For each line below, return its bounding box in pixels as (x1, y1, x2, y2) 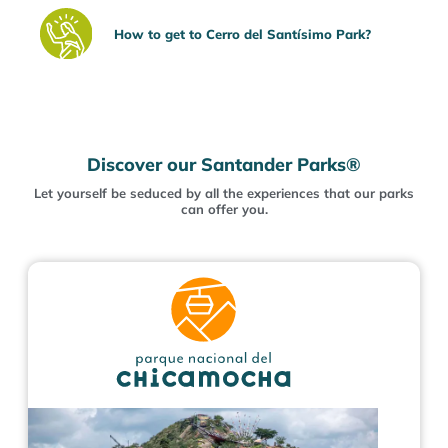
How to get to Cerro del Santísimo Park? (113, 25, 371, 42)
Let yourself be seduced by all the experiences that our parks (34, 185, 414, 202)
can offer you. (180, 201, 268, 218)
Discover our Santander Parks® (87, 153, 361, 177)
